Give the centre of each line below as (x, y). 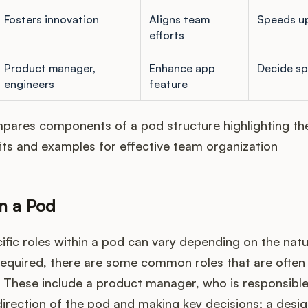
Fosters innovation (51, 20)
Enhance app (182, 68)
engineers (29, 84)
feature (168, 84)
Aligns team (179, 20)
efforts (166, 35)
